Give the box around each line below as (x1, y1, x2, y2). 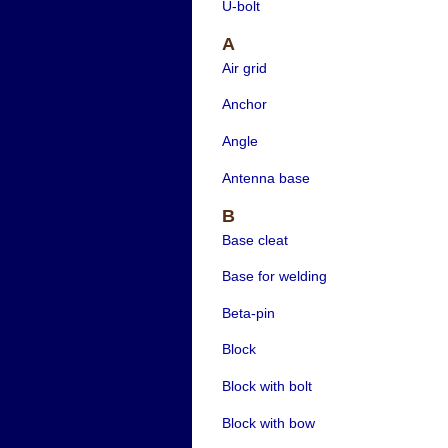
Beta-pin (221, 304, 275, 321)
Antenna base (221, 169, 310, 186)
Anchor (221, 96, 267, 113)
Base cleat (221, 231, 288, 248)
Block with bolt (221, 377, 312, 394)
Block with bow (221, 414, 315, 431)
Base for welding (221, 268, 327, 285)
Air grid (221, 59, 267, 76)
